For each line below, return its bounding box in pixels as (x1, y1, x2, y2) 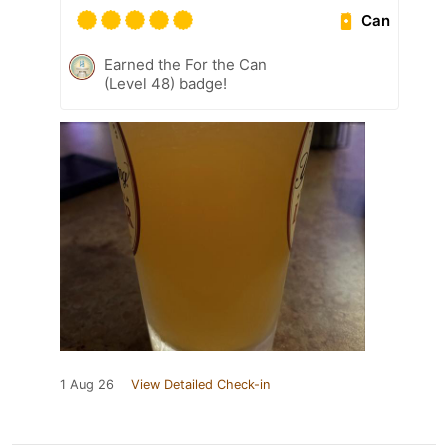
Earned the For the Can (104, 55, 267, 75)
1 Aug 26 (60, 377, 114, 393)
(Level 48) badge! (104, 74, 227, 94)
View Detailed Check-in (131, 377, 270, 393)
